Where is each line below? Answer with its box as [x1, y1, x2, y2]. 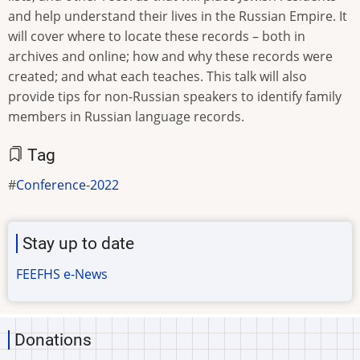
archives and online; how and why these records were [8, 47, 333, 65]
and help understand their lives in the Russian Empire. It [8, 6, 347, 25]
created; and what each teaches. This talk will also [8, 67, 307, 85]
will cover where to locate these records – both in [8, 27, 305, 45]
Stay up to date [22, 234, 134, 254]
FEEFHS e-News [16, 265, 108, 284]
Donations [14, 330, 92, 350]
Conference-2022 [16, 175, 119, 194]
